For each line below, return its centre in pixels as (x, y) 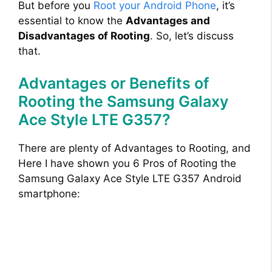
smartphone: (49, 194)
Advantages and (168, 20)
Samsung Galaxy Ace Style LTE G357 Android (130, 179)
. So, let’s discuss (192, 36)
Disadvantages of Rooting (84, 36)
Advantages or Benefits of (114, 83)
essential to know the (72, 20)
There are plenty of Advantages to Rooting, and (134, 148)
